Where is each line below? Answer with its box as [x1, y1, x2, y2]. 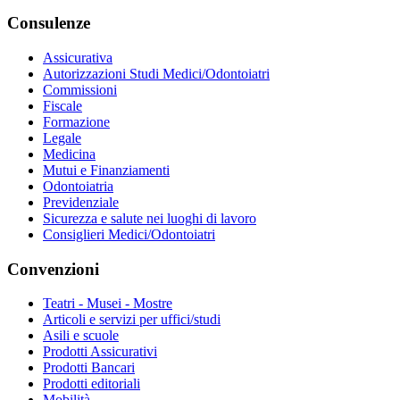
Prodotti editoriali [43, 376, 140, 392]
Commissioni [43, 81, 117, 97]
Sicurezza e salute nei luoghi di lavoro [43, 210, 256, 226]
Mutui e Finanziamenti [43, 162, 170, 178]
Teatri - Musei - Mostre [43, 296, 172, 312]
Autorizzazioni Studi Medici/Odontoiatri [43, 65, 270, 81]
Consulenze [7, 13, 90, 33]
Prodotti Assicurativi [43, 344, 157, 360]
